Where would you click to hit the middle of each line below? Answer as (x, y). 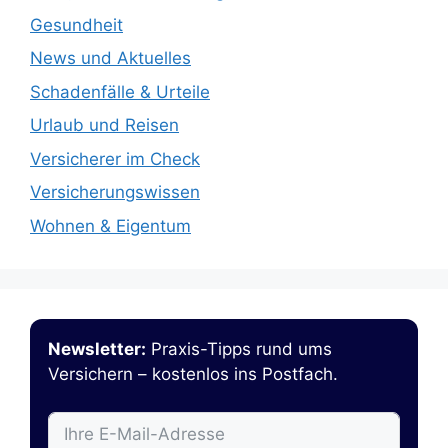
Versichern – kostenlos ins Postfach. (193, 373)
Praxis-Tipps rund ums (239, 348)
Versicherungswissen (115, 192)
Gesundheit (76, 24)
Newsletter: (97, 348)
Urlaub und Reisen (104, 125)
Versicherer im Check (115, 158)
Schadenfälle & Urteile (120, 91)
